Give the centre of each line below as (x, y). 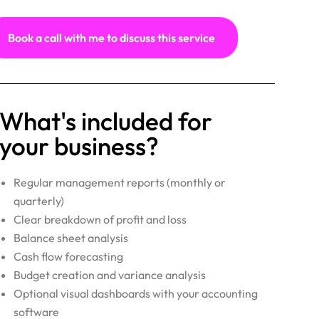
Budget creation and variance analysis (110, 275)
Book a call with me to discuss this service (112, 38)
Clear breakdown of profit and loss (100, 219)
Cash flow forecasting (69, 256)
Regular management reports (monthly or (120, 182)
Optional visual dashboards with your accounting (136, 293)
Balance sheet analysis (71, 238)
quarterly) (39, 201)
